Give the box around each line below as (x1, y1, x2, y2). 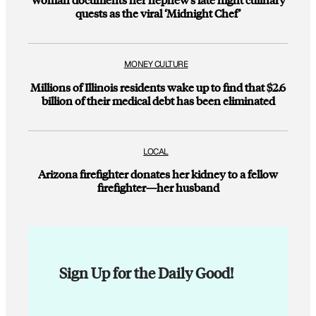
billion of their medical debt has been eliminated (41, 92, 275, 108)
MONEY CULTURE (123, 59, 188, 71)
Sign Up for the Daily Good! (59, 263, 233, 283)
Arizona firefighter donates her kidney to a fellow (38, 166, 278, 182)
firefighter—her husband (97, 180, 219, 195)
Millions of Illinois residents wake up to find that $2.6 (30, 79, 286, 95)
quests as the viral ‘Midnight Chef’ (75, 5, 241, 20)
